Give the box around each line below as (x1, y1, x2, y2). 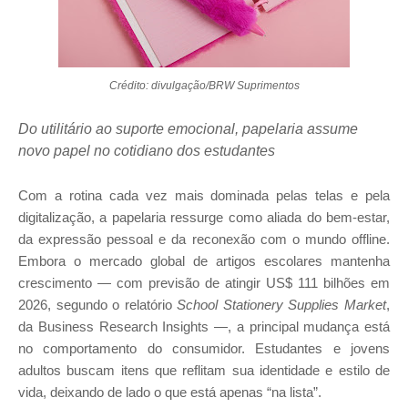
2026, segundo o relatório (18, 298, 178, 312)
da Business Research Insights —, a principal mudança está (18, 320, 390, 334)
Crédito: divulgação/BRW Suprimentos (108, 79, 300, 92)
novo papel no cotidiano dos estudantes (18, 143, 275, 158)
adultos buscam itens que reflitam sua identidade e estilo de (18, 363, 390, 378)
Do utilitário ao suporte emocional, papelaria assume (18, 121, 358, 137)
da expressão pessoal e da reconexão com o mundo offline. (18, 232, 390, 247)
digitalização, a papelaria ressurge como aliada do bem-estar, (18, 210, 390, 225)
